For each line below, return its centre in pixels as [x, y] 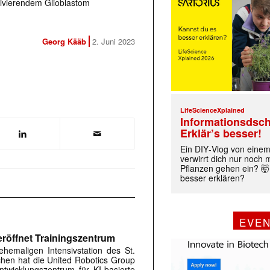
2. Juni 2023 [114, 42]
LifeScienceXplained [213, 110]
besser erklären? [213, 178]
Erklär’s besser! [221, 133]
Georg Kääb [64, 42]
